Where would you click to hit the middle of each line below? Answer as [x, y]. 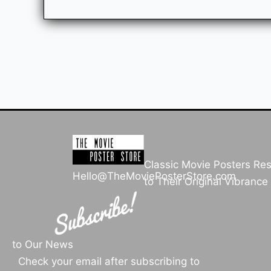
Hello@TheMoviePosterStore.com [154, 176]
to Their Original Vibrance [206, 182]
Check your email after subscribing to [109, 262]
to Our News [43, 245]
